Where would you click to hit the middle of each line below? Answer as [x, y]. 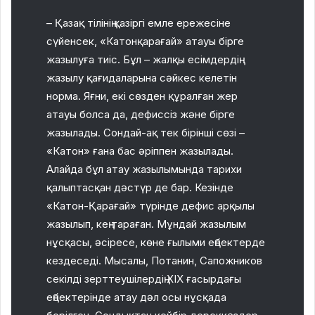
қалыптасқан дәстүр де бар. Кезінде [140, 187]
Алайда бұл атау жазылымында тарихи [144, 169]
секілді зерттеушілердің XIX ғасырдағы [144, 278]
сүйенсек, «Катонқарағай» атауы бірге [145, 41]
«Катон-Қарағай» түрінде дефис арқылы [150, 205]
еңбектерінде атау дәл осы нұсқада [136, 297]
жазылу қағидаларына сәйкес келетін [142, 77]
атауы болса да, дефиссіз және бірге [141, 114]
